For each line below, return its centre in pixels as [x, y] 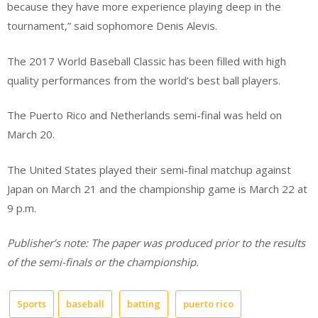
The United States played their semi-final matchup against [149, 169]
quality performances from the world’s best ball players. [144, 80]
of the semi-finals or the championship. [104, 262]
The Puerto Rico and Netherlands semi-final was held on [144, 115]
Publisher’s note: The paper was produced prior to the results [156, 243]
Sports [32, 303]
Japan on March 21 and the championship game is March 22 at [157, 188]
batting [144, 303]
